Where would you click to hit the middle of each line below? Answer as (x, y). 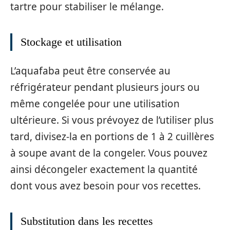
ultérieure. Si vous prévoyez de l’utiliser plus (112, 120)
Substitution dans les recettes (87, 221)
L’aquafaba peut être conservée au (90, 71)
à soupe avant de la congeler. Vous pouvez (109, 153)
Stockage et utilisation (71, 42)
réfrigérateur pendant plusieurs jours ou (105, 87)
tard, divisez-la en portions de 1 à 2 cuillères (112, 136)
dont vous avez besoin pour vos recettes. (106, 186)
